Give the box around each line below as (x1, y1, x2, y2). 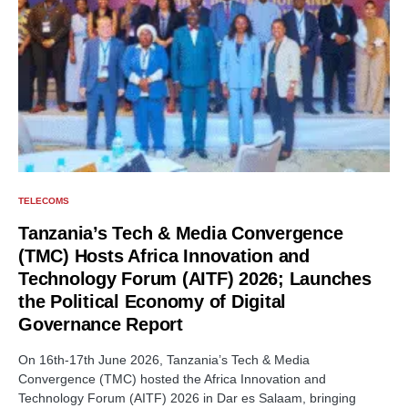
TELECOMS (18, 195, 69, 206)
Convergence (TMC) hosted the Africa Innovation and (18, 371, 326, 386)
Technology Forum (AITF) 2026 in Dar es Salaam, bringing (18, 390, 356, 405)
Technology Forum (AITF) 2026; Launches (18, 268, 372, 289)
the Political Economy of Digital (18, 291, 286, 311)
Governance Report (18, 313, 183, 334)
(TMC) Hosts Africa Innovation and (18, 245, 310, 266)
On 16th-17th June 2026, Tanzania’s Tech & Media (18, 352, 310, 367)
